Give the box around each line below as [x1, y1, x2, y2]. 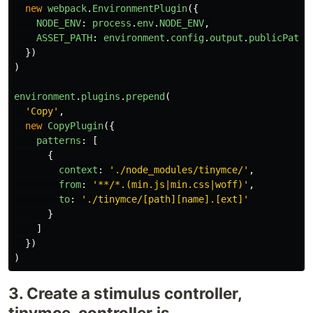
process [92, 17, 131, 29]
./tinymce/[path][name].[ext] [87, 194, 243, 205]
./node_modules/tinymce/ [115, 164, 243, 176]
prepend [126, 91, 165, 103]
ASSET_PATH [36, 32, 92, 44]
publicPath [249, 32, 305, 44]
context [59, 164, 98, 176]
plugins [81, 91, 120, 103]
